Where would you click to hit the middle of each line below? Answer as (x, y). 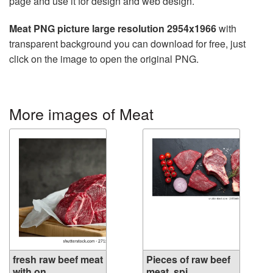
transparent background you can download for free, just (127, 44)
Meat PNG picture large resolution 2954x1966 (113, 29)
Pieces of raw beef (188, 260)
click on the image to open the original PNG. (104, 59)
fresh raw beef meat (58, 260)
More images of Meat (81, 114)
